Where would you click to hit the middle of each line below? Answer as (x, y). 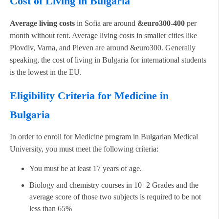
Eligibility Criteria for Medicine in (89, 95)
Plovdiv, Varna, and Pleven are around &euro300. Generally (103, 47)
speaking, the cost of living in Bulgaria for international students (108, 60)
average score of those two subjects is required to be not (115, 197)
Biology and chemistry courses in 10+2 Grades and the (114, 185)
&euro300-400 (162, 23)
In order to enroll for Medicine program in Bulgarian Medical (104, 136)
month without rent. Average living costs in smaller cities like (103, 35)
